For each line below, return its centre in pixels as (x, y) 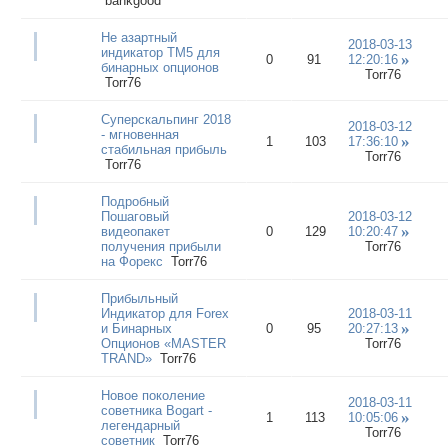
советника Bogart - (156, 410)
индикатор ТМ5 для (160, 52)
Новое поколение (152, 395)
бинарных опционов (159, 67)
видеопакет (135, 231)
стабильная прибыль (163, 149)
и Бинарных (136, 328)
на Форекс (131, 261)
